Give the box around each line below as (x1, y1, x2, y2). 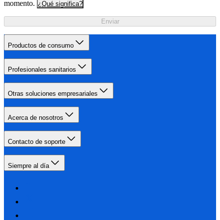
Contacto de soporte (8, 138, 65, 146)
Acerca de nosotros (8, 114, 63, 122)
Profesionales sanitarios (8, 66, 76, 74)
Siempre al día (8, 162, 49, 170)
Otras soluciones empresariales (8, 90, 98, 98)
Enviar (101, 18, 119, 26)
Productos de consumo (8, 42, 74, 50)
